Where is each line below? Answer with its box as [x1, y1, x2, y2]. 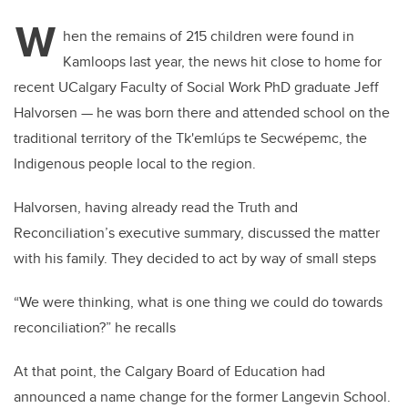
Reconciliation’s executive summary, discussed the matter [14, 222, 380, 244]
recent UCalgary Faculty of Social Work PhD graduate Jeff [14, 76, 379, 98]
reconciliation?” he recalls [14, 317, 176, 339]
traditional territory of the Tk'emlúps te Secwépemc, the [14, 127, 367, 149]
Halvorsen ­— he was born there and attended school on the [14, 102, 390, 124]
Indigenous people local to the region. [14, 153, 256, 175]
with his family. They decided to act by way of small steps [14, 248, 376, 270]
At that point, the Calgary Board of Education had [14, 361, 325, 382]
